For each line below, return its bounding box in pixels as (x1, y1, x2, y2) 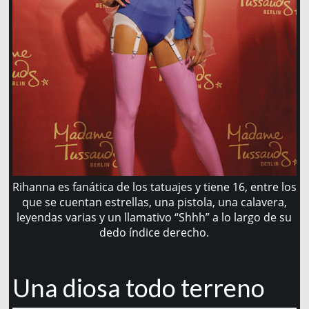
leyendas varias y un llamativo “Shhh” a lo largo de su (17, 210, 292, 226)
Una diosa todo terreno (12, 272, 265, 303)
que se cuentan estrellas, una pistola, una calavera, (21, 195, 287, 210)
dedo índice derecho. (99, 225, 210, 241)
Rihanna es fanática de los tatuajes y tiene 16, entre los (12, 179, 297, 195)
